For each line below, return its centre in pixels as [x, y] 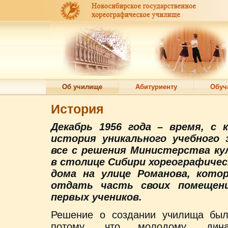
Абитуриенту [156, 87]
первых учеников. [96, 197]
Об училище [82, 87]
